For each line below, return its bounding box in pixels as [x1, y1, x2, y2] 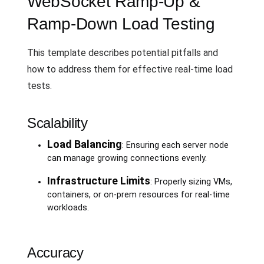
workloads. [47, 202, 89, 213]
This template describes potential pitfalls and [27, 47, 218, 58]
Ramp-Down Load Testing [27, 14, 215, 33]
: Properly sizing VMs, [150, 176, 232, 187]
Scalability [27, 114, 88, 131]
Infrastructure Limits [47, 174, 150, 187]
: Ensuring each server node [121, 140, 229, 150]
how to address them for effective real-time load [27, 63, 233, 75]
